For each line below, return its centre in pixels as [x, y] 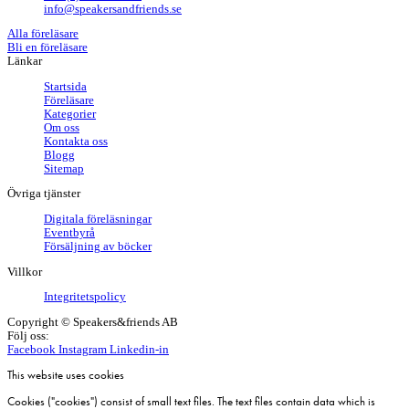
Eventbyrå [69, 232]
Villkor [25, 272]
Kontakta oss [76, 141]
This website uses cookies [66, 376]
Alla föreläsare [43, 34]
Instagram [83, 349]
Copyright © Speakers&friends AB [93, 322]
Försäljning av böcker [98, 246]
